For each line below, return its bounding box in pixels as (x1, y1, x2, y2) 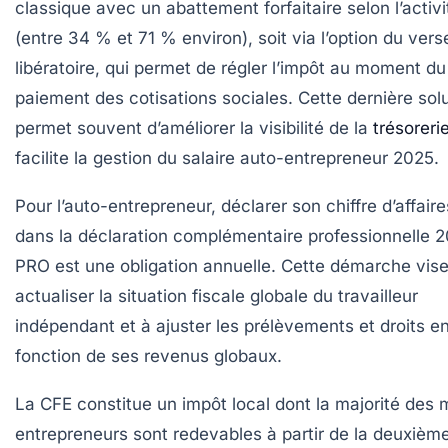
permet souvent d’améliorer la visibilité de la (15, 117, 373, 138)
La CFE (15, 393, 72, 414)
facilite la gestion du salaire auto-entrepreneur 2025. (15, 147, 439, 168)
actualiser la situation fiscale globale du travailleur (15, 285, 418, 306)
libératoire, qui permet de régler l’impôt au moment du (15, 57, 446, 78)
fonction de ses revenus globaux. (15, 345, 282, 366)
